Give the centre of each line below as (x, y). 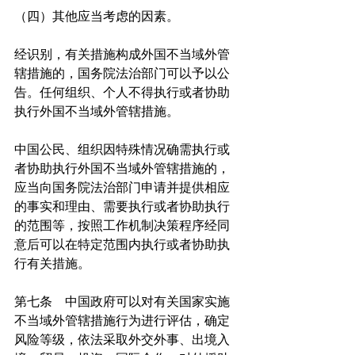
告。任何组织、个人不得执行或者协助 (122, 93)
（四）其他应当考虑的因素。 (97, 17)
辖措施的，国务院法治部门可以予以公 (122, 74)
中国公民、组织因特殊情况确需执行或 (122, 150)
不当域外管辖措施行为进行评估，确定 (122, 321)
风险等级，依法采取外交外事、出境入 (122, 340)
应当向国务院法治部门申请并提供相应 (122, 188)
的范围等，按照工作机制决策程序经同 (122, 226)
